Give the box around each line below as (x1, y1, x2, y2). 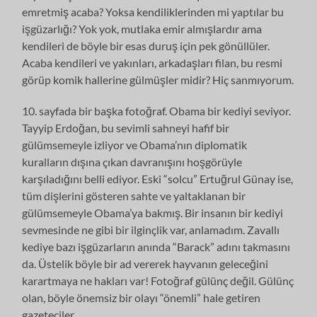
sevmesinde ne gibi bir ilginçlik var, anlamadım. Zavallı (22, 222, 280, 236)
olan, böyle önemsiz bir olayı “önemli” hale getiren (22, 290, 261, 304)
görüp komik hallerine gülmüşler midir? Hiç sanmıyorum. (22, 72, 294, 86)
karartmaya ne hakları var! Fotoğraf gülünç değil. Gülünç (22, 273, 294, 287)
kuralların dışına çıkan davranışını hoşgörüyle (22, 154, 243, 168)
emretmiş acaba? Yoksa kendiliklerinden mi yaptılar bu (22, 4, 284, 18)
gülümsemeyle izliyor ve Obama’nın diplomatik (22, 137, 248, 151)
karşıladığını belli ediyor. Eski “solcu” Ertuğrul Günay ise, (22, 171, 294, 185)
